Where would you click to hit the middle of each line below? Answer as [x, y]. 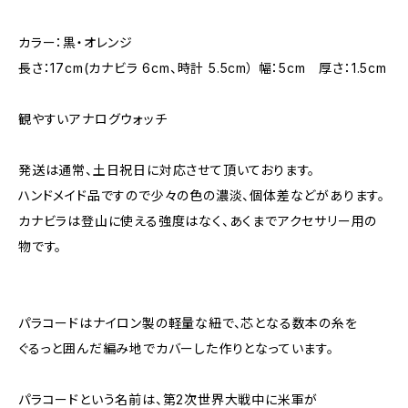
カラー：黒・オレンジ [76, 42]
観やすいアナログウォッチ [93, 119]
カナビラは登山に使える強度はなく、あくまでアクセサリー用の [198, 221]
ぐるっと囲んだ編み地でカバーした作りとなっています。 [176, 348]
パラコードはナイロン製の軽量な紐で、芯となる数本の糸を [188, 323]
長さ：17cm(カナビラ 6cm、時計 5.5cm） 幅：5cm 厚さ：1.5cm [203, 68]
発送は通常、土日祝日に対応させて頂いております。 [167, 170]
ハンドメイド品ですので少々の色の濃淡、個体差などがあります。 [202, 195]
